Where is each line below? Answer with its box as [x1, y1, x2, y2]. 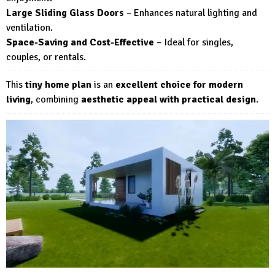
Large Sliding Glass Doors [6, 6, 124, 19]
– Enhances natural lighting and [124, 6, 257, 19]
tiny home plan [25, 78, 91, 91]
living [6, 93, 31, 106]
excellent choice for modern [115, 78, 243, 91]
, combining [31, 93, 81, 106]
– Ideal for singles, [154, 36, 233, 48]
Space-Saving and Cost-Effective [6, 36, 154, 48]
